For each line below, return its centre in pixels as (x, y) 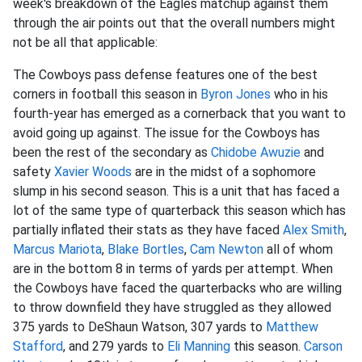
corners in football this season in (107, 94)
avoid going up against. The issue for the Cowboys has (166, 133)
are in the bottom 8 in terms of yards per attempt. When (173, 269)
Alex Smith (314, 230)
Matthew (292, 327)
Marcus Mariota (57, 249)
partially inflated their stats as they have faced (148, 230)
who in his (299, 94)
